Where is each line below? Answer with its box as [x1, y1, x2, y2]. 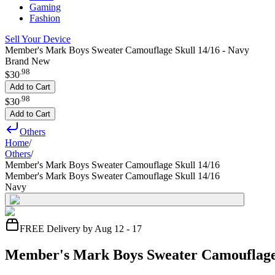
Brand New [5, 56, 50, 66]
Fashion [29, 13, 60, 23]
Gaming [29, 2, 61, 12]
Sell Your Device [5, 34, 71, 44]
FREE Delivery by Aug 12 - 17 [20, 223, 142, 234]
